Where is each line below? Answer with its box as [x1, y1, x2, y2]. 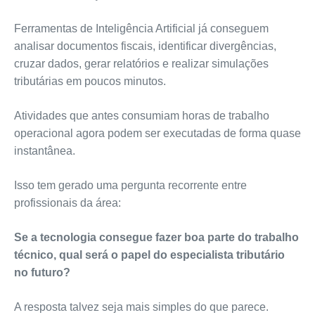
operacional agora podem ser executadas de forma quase [13, 127, 301, 140]
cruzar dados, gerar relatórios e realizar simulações [13, 58, 269, 70]
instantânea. [13, 145, 75, 157]
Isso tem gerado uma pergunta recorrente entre [13, 179, 247, 192]
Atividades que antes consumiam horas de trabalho [13, 110, 269, 122]
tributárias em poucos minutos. [13, 75, 166, 88]
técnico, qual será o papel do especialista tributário [13, 249, 285, 262]
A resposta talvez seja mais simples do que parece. [13, 301, 269, 314]
